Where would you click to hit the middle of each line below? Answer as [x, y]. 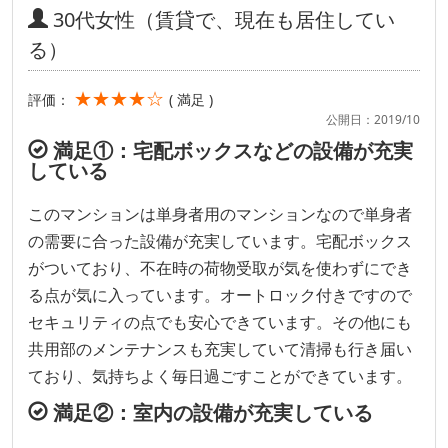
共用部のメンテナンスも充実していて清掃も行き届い [220, 349]
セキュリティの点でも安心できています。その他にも [220, 322]
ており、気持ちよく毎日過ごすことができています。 [220, 376]
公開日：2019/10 [373, 119]
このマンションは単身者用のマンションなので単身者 [220, 214]
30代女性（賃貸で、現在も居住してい [221, 19]
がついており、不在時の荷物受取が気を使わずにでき [220, 268]
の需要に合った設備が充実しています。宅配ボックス [220, 241]
